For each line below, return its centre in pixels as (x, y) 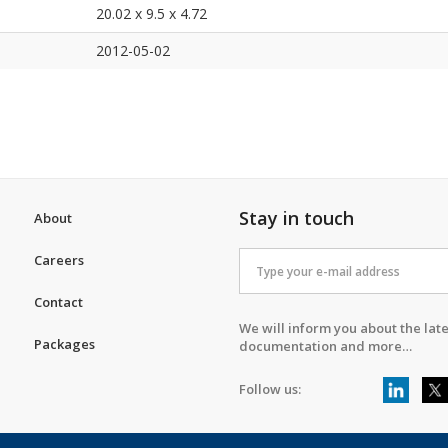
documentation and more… (325, 346)
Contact (58, 302)
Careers (59, 260)
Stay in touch (296, 218)
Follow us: (270, 389)
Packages (64, 344)
